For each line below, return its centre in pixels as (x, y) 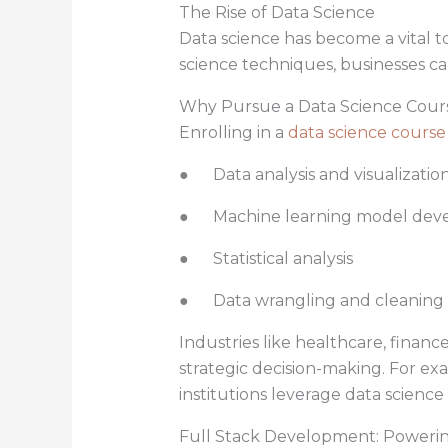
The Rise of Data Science (276, 13)
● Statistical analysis (265, 259)
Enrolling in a (233, 133)
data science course (366, 133)
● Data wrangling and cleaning (311, 301)
